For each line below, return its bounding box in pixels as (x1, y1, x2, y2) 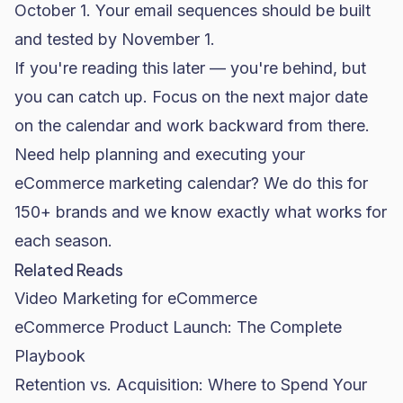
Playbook (14, 346, 85, 365)
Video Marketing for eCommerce (14, 289, 257, 308)
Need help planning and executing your (14, 145, 305, 164)
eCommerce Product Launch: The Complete (14, 318, 342, 336)
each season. (14, 231, 112, 250)
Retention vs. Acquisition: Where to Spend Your (14, 375, 367, 394)
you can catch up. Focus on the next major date (14, 87, 368, 106)
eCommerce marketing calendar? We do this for (14, 174, 368, 193)
